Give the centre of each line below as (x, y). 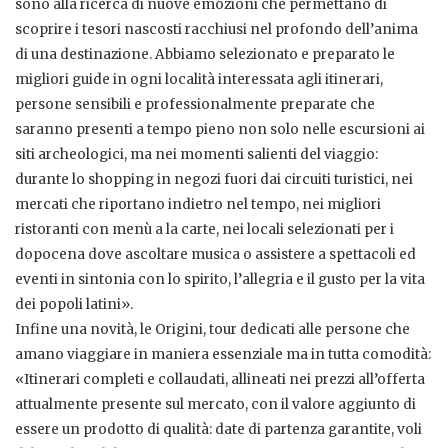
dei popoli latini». (74, 305)
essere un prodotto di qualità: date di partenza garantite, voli (218, 430)
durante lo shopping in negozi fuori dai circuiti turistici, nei (214, 180)
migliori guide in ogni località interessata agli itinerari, (199, 80)
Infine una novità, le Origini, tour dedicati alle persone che (212, 330)
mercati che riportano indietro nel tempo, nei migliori (198, 205)
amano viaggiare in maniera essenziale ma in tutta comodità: (223, 355)
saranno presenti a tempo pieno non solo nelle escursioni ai (220, 130)
